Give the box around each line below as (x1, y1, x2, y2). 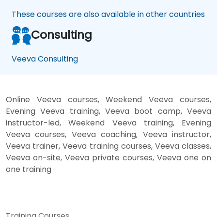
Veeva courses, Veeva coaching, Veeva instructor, (6, 129, 211, 140)
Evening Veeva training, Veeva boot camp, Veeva (6, 106, 211, 117)
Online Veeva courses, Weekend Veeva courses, (6, 94, 211, 105)
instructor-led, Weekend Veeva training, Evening (6, 117, 211, 128)
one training (6, 164, 51, 175)
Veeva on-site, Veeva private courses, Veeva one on (6, 152, 211, 163)
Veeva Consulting (12, 53, 78, 64)
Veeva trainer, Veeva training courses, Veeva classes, (6, 140, 211, 152)
